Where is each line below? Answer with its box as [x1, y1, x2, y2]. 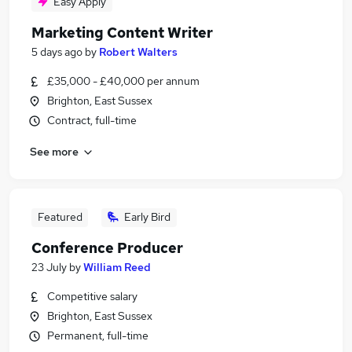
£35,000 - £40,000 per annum [47, 74, 200, 88]
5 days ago [31, 45, 82, 59]
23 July [31, 260, 67, 274]
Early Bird [124, 210, 170, 224]
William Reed [83, 260, 151, 274]
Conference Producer [31, 239, 183, 257]
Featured [37, 210, 82, 224]
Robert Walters [99, 45, 178, 59]
